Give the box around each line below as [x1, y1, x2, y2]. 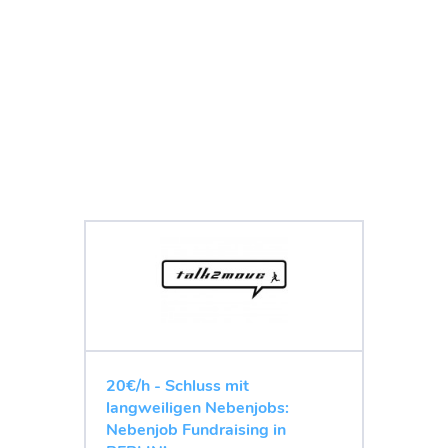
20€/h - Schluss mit [106, 374, 249, 397]
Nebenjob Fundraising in [106, 418, 286, 441]
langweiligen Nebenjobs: [106, 396, 289, 419]
